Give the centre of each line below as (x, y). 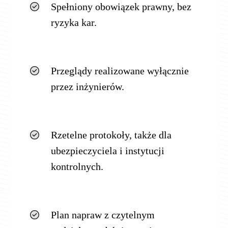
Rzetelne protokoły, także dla (111, 135)
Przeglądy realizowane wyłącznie (120, 70)
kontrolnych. (77, 166)
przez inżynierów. (87, 86)
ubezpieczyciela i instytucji (107, 150)
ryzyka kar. (74, 22)
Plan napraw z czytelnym (103, 215)
